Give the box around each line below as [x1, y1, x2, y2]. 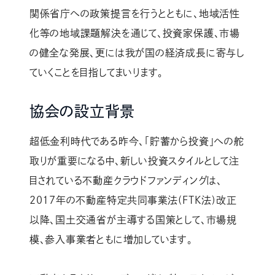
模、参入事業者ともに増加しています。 [29, 234, 193, 245]
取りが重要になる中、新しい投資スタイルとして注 [29, 156, 239, 166]
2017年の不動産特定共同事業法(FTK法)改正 [29, 195, 237, 206]
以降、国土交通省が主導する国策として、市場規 [29, 215, 237, 225]
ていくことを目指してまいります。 [29, 68, 164, 78]
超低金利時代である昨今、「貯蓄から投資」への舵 [29, 136, 244, 147]
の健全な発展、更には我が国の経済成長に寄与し [29, 48, 244, 58]
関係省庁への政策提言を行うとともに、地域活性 [29, 9, 240, 19]
